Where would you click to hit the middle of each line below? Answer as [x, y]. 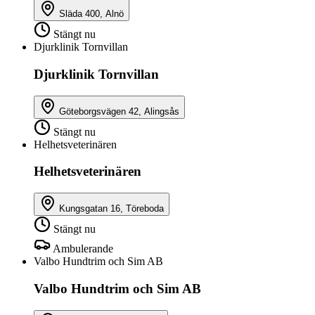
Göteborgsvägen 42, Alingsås [119, 111]
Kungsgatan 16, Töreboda [111, 209]
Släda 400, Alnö [91, 14]
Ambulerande [83, 249]
